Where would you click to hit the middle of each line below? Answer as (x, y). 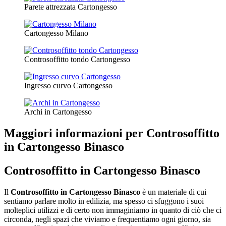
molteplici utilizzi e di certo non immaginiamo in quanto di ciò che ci (113, 210)
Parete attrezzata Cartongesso (71, 7)
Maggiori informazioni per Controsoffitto (112, 133)
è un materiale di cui (173, 192)
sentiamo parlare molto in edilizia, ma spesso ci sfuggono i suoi (104, 201)
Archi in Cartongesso (58, 112)
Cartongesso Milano (56, 33)
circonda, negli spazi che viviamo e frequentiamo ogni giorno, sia (107, 219)
